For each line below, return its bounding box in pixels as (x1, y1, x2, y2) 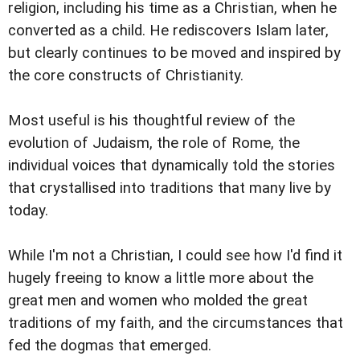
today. (8, 202, 48, 220)
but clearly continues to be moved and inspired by (8, 44, 341, 63)
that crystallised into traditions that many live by (8, 179, 331, 198)
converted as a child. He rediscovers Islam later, (8, 22, 329, 40)
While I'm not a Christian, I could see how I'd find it (8, 247, 342, 265)
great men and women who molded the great (8, 292, 308, 310)
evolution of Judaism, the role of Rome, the (8, 134, 300, 153)
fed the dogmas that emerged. (8, 337, 211, 355)
